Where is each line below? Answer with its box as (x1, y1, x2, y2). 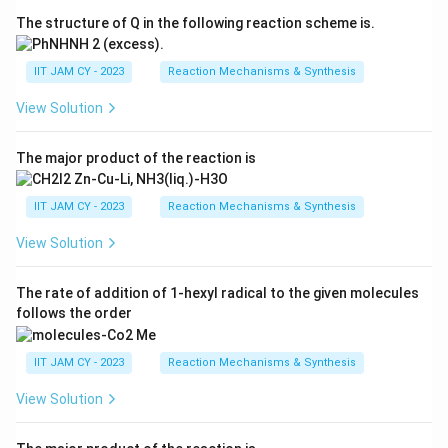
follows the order (16, 305, 132, 322)
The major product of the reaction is (16, 150, 256, 167)
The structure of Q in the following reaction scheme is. (16, 14, 375, 31)
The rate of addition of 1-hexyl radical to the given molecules (16, 285, 419, 302)
